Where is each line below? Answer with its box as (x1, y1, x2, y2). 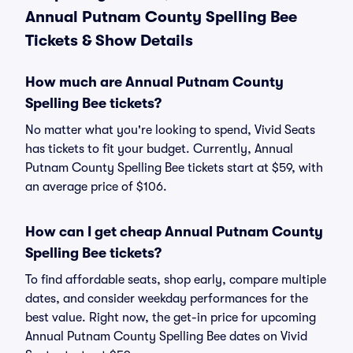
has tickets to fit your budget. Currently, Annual (25, 142, 293, 156)
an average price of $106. (25, 180, 167, 194)
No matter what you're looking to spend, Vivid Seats (25, 123, 315, 137)
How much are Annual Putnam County (25, 74, 284, 90)
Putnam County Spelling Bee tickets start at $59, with (25, 161, 323, 175)
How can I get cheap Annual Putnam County (25, 224, 323, 240)
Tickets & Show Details (25, 32, 193, 50)
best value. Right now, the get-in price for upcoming (25, 310, 316, 325)
